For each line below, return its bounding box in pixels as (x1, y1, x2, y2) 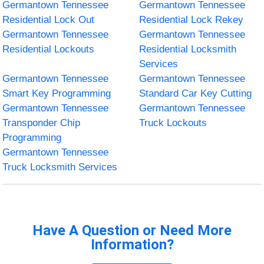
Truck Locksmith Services (2, 161, 118, 173)
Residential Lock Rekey (139, 14, 243, 25)
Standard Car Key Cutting (139, 87, 252, 99)
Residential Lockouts (2, 43, 95, 55)
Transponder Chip (2, 117, 81, 128)
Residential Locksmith (139, 43, 236, 55)
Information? (90, 236, 174, 253)
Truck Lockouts (139, 117, 207, 128)
